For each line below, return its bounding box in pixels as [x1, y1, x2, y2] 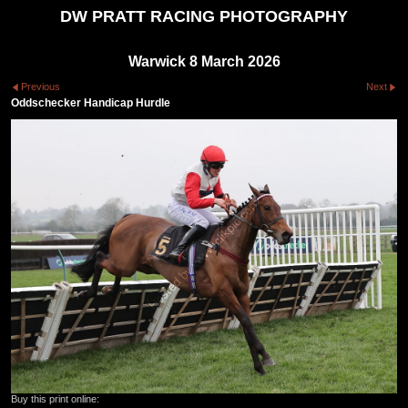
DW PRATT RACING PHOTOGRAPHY [60, 7, 348, 25]
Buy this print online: [11, 393, 99, 404]
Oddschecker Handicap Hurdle [11, 96, 170, 109]
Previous [21, 81, 61, 93]
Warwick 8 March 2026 [127, 54, 280, 69]
